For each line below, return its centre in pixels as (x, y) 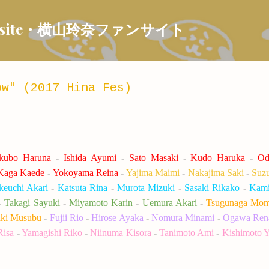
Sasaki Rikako (212, 188)
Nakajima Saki (216, 173)
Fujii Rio (66, 218)
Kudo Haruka (218, 158)
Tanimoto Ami (187, 233)
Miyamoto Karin (101, 203)
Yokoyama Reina (86, 173)
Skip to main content (134, 15)
